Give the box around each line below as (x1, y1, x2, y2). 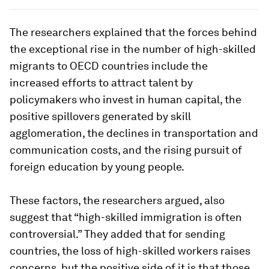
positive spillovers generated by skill (10, 110, 191, 123)
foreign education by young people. (10, 160, 184, 174)
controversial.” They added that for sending (10, 228, 225, 241)
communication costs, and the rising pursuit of (10, 144, 242, 157)
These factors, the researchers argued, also (10, 194, 225, 207)
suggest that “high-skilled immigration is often (10, 211, 242, 224)
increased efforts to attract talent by (10, 76, 193, 89)
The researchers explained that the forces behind (10, 26, 257, 39)
